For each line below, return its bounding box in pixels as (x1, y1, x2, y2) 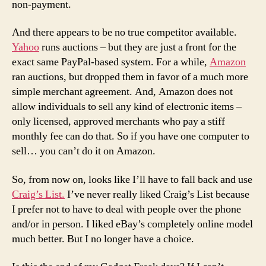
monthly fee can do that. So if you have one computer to (12, 129, 249, 143)
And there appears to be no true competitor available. (12, 26, 237, 39)
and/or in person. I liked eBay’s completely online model (12, 217, 253, 231)
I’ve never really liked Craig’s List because (65, 187, 249, 201)
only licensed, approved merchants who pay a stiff (12, 115, 225, 128)
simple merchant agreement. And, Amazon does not (12, 85, 233, 99)
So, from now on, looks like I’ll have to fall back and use (12, 172, 252, 186)
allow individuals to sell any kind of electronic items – (12, 100, 242, 113)
